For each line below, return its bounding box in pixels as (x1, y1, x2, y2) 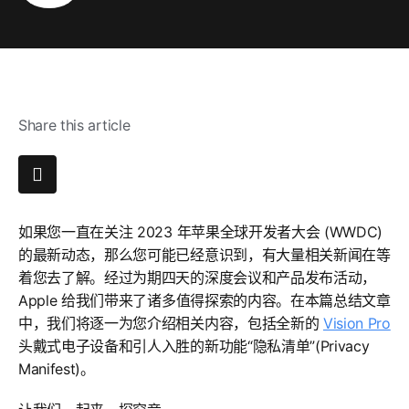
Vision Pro (322, 314, 391, 332)
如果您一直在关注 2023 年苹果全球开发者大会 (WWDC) (18, 223, 383, 241)
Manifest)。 (18, 360, 95, 378)
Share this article (18, 116, 131, 134)
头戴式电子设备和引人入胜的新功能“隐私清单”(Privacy (18, 337, 370, 355)
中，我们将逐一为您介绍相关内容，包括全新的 (18, 314, 323, 332)
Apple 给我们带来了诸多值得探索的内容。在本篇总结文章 (18, 291, 391, 309)
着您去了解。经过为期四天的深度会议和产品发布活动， (18, 268, 376, 287)
